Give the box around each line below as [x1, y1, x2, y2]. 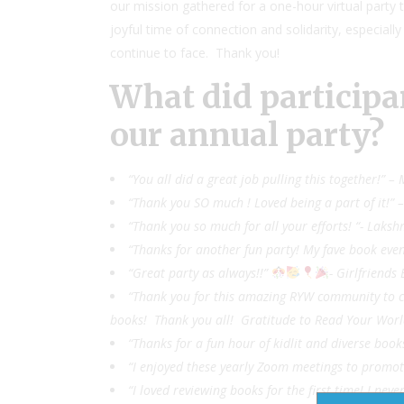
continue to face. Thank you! [110, 44, 280, 61]
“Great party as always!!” [128, 264, 271, 281]
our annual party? [110, 115, 384, 155]
